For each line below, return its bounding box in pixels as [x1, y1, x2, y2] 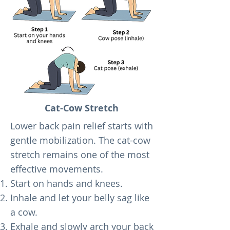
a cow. [10, 206, 37, 218]
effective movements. [10, 163, 103, 175]
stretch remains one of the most [10, 148, 149, 161]
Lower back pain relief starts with [10, 120, 153, 132]
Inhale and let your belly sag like [10, 191, 149, 204]
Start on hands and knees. [10, 177, 123, 189]
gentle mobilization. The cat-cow [10, 134, 150, 146]
